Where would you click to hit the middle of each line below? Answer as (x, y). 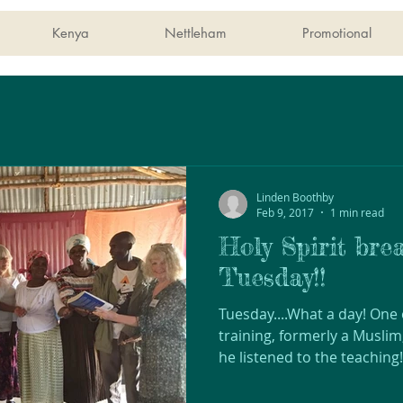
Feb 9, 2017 (285, 212)
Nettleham (195, 33)
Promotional (336, 33)
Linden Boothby (295, 197)
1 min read (357, 212)
